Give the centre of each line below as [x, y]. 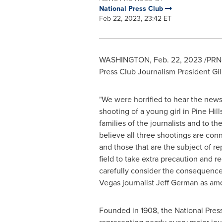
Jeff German [177, 182]
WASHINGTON [124, 59]
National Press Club [132, 8]
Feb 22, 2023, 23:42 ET [135, 18]
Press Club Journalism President [155, 71]
